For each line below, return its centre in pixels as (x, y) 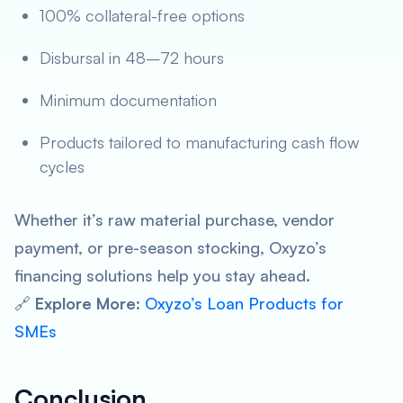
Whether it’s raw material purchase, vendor (175, 219)
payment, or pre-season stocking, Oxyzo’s (170, 247)
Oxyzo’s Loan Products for (244, 303)
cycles (62, 166)
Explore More (85, 303)
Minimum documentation (128, 100)
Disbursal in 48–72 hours (132, 58)
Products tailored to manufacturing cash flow (199, 142)
